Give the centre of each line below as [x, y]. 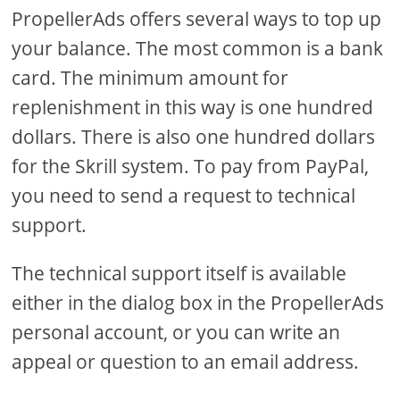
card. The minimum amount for [150, 77]
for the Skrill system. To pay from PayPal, [191, 166]
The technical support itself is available [179, 273]
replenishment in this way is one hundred [193, 107]
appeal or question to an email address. [186, 361]
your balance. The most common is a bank [198, 48]
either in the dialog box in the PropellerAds [198, 302]
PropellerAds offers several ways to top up [197, 18]
